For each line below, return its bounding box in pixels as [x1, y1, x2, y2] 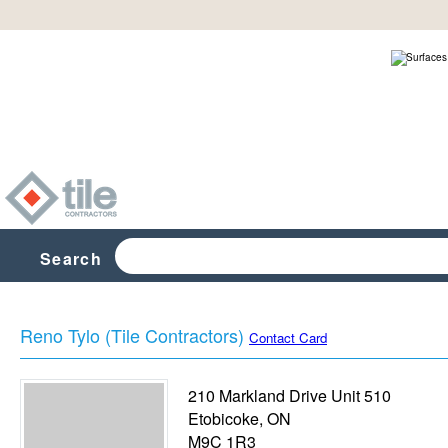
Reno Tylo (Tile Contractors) [20, 322, 244, 348]
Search [40, 247, 102, 270]
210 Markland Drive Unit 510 [188, 384, 391, 407]
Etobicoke [188, 407, 259, 430]
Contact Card [249, 328, 327, 347]
